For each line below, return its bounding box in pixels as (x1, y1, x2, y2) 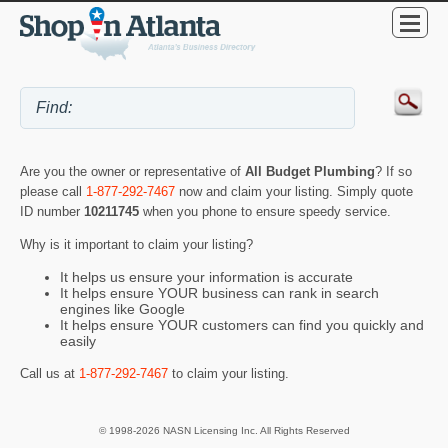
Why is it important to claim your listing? (20, 236, 253, 252)
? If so (375, 164, 412, 180)
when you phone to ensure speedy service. (143, 204, 391, 220)
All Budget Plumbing (245, 164, 375, 180)
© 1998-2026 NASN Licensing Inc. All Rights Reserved (98, 425, 350, 437)
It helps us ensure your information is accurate (60, 269, 353, 286)
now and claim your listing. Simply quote (175, 184, 413, 200)
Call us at (20, 365, 79, 381)
